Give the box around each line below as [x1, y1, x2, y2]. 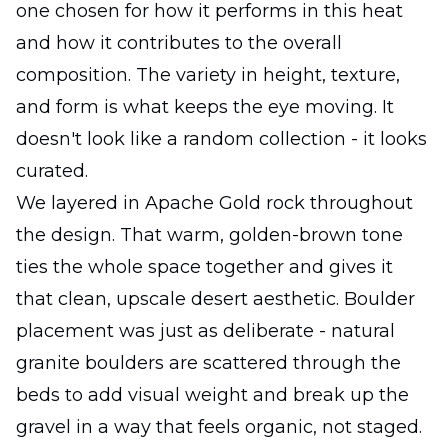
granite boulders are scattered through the [16, 351, 401, 374]
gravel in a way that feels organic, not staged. [16, 415, 422, 438]
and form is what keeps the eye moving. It [16, 95, 394, 118]
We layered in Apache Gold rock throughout [16, 191, 413, 214]
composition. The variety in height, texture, [16, 63, 400, 86]
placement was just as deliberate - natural [16, 319, 395, 342]
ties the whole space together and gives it [16, 255, 393, 278]
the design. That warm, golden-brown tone [16, 223, 403, 246]
